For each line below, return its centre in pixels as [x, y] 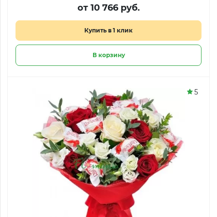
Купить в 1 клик [108, 30]
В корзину [108, 55]
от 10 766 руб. [108, 8]
